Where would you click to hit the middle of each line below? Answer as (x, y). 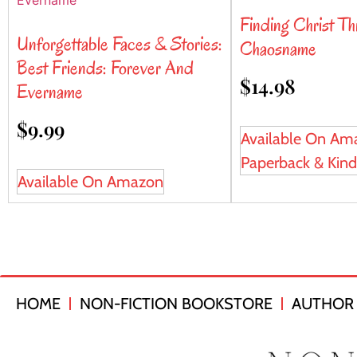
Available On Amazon (90, 182)
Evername (50, 92)
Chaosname (278, 49)
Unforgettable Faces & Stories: (120, 44)
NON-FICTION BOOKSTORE (176, 304)
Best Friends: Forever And (105, 68)
